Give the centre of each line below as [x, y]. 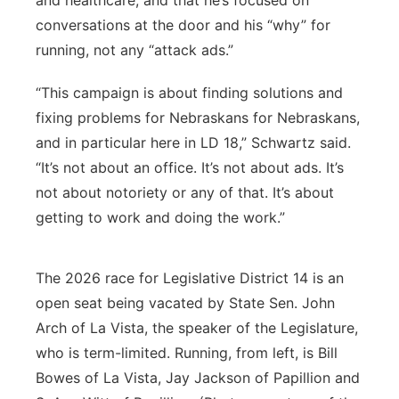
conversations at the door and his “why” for [183, 25]
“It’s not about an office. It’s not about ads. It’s [190, 167]
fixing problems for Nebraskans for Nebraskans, [198, 118]
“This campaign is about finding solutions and [189, 93]
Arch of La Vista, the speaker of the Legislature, [197, 328]
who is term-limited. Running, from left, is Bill [187, 353]
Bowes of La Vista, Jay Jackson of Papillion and [198, 378]
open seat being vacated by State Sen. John [185, 303]
